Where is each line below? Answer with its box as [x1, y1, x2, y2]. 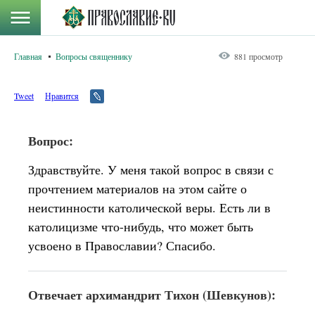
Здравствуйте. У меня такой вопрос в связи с [28, 161, 274, 178]
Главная [14, 51, 42, 62]
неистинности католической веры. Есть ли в [28, 199, 271, 216]
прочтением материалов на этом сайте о [28, 180, 247, 197]
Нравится [45, 90, 79, 101]
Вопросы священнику [56, 51, 132, 62]
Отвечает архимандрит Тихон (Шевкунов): [28, 285, 276, 304]
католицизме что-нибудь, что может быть [28, 218, 253, 235]
